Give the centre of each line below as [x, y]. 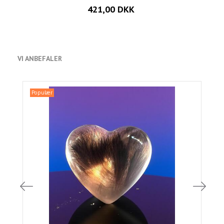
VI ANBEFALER [40, 59]
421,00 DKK [111, 9]
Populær [42, 93]
